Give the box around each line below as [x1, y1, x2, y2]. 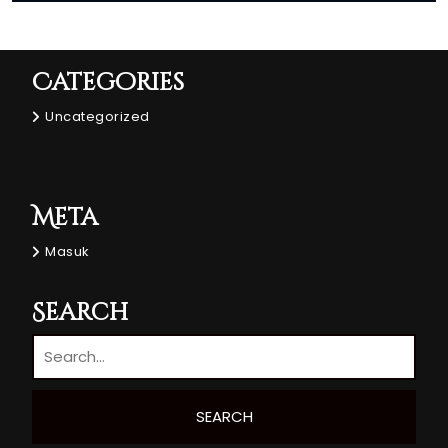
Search [32, 296, 128, 329]
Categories [32, 66, 184, 99]
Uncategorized [45, 106, 150, 126]
